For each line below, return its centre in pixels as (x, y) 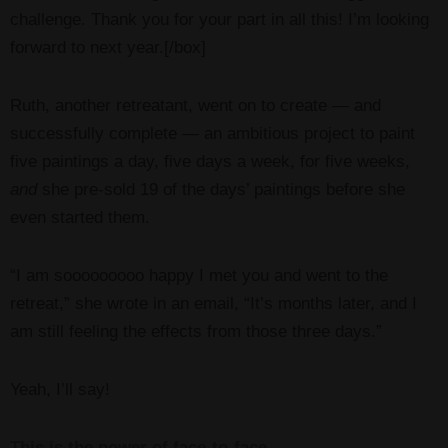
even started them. (80, 217)
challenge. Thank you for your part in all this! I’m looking (219, 19)
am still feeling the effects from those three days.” (196, 331)
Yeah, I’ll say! (60, 389)
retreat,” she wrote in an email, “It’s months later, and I (213, 303)
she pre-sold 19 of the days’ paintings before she (221, 189)
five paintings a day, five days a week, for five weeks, (210, 161)
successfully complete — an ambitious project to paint (212, 133)
